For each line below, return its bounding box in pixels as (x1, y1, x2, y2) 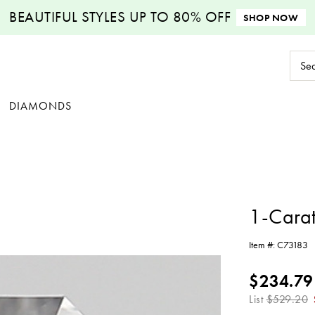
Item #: (249, 238, 277, 251)
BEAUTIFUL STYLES (9, 7, 126, 26)
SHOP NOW (243, 11, 299, 24)
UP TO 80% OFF (125, 7, 231, 26)
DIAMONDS (9, 98, 72, 113)
